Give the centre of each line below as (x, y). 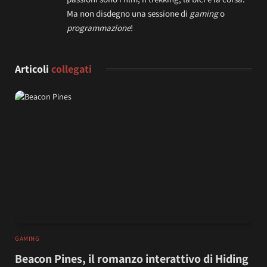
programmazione (99, 27)
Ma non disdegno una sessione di (128, 13)
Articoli (33, 69)
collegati (72, 69)
